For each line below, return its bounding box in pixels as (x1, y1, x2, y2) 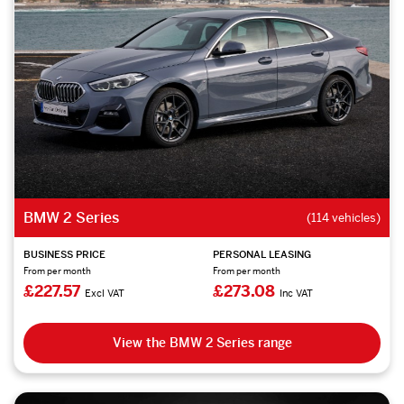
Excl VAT (85, 286, 124, 299)
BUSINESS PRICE (23, 247, 106, 261)
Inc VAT (279, 286, 313, 299)
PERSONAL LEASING (212, 247, 311, 261)
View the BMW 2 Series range (112, 334, 292, 351)
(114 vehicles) (307, 209, 381, 225)
